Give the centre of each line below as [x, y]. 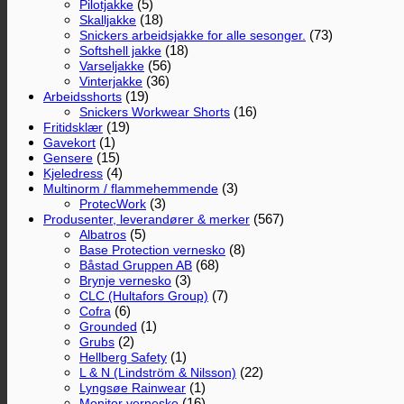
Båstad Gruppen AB [136, 265]
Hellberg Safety [123, 357]
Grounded [108, 326]
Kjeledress [73, 173]
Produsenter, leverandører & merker [147, 219]
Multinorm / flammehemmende [131, 188]
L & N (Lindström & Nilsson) [158, 372]
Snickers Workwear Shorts [155, 111]
